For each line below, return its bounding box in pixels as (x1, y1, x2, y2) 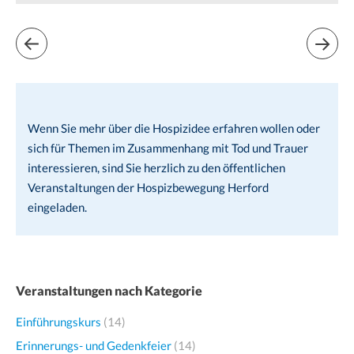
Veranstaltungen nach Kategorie (16, 282, 202, 298)
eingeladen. (28, 200, 87, 215)
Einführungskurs (16, 314, 101, 329)
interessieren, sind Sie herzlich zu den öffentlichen (28, 160, 285, 175)
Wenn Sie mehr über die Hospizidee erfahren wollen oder (28, 121, 320, 136)
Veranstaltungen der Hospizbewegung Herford (28, 180, 269, 195)
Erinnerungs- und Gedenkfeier (16, 337, 171, 352)
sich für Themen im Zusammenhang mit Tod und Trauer (28, 141, 308, 156)
